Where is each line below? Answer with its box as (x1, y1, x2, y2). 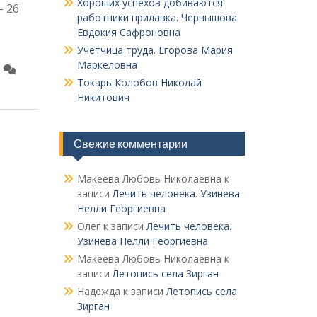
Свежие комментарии (73, 137, 188, 151)
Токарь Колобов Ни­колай (76, 76, 202, 89)
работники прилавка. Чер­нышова (76, 11, 237, 24)
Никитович (76, 91, 129, 104)
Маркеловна (76, 58, 137, 71)
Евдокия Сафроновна (76, 25, 180, 39)
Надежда (76, 284, 120, 298)
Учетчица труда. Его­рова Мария (76, 43, 233, 57)
